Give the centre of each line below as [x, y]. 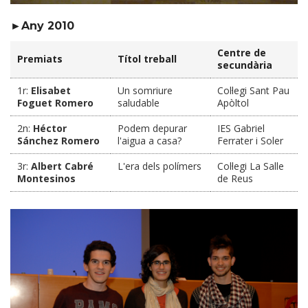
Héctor [50, 128]
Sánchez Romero [58, 140]
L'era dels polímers [159, 166]
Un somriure [145, 90]
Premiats [40, 58]
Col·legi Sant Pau [253, 90]
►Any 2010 [42, 25]
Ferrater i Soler [250, 140]
